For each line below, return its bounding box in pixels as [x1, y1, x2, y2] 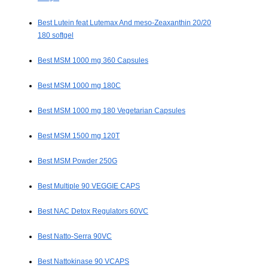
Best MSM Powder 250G [38, 157, 117, 166]
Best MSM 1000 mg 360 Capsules [38, 56, 148, 65]
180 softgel [38, 31, 74, 40]
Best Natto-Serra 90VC [38, 232, 112, 241]
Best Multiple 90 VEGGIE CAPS [38, 182, 140, 191]
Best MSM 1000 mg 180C [38, 81, 121, 90]
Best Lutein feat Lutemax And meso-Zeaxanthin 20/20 [38, 19, 211, 28]
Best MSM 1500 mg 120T [38, 132, 120, 141]
